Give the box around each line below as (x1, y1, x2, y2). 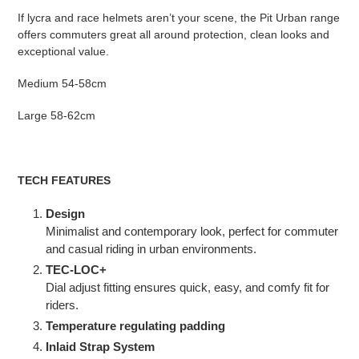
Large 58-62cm (18, 109, 95, 123)
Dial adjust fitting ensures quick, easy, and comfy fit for (46, 280, 329, 294)
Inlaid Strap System (46, 339, 155, 353)
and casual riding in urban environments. (46, 241, 256, 256)
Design (46, 206, 85, 220)
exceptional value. (18, 44, 112, 58)
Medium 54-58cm (18, 76, 107, 90)
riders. (46, 297, 79, 312)
